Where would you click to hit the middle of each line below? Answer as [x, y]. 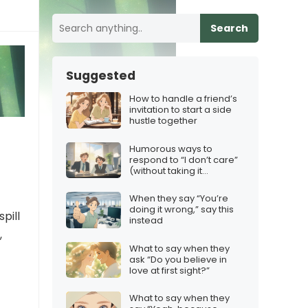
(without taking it [166, 170]
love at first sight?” [169, 270]
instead [146, 221]
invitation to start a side [180, 110]
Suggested [101, 76]
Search [229, 28]
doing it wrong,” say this [181, 210]
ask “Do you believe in [178, 259]
